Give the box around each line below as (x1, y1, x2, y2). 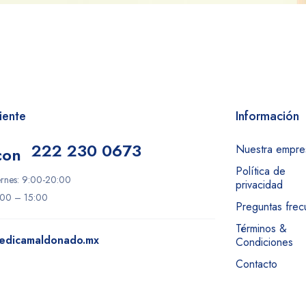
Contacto (235, 256, 277, 273)
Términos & (235, 221, 287, 237)
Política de (235, 163, 286, 180)
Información (235, 107, 299, 126)
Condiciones (235, 234, 293, 251)
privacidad (235, 177, 283, 193)
